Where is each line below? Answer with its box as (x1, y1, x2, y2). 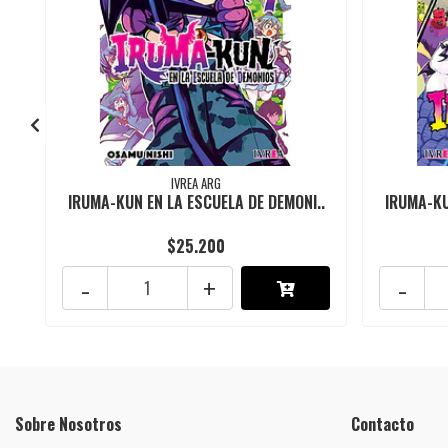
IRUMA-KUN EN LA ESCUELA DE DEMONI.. (67, 190, 325, 215)
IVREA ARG (171, 174, 222, 194)
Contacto (351, 412, 414, 437)
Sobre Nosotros (15, 412, 122, 437)
